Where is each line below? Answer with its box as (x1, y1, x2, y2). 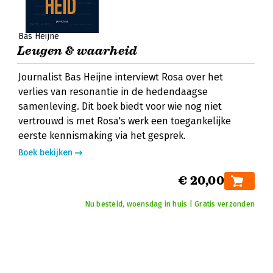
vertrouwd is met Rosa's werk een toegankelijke (18, 115, 231, 127)
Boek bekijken (18, 147, 73, 158)
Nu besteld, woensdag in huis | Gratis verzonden (85, 200, 255, 208)
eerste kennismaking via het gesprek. (18, 130, 186, 141)
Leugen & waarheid (17, 43, 138, 58)
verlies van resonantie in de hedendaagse (18, 86, 208, 97)
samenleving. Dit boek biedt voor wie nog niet (18, 101, 222, 112)
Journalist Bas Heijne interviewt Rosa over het (18, 71, 223, 83)
